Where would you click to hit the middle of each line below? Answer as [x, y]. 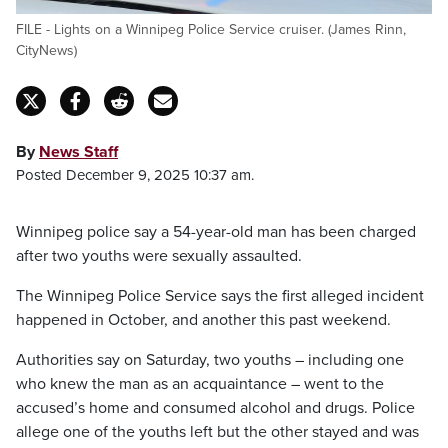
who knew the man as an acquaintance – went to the [200, 384]
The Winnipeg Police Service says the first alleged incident [220, 296]
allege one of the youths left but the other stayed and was [217, 432]
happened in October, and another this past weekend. [203, 320]
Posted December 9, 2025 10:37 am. [135, 175]
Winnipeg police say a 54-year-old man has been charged [216, 232]
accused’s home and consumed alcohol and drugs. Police [215, 408]
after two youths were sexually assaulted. [159, 256]
